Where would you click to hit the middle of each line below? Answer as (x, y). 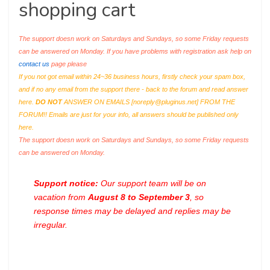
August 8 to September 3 (139, 197)
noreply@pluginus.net (165, 102)
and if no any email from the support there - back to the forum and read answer (133, 89)
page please (68, 64)
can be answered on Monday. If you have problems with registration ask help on (135, 51)
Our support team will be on (152, 183)
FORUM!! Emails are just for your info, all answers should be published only (129, 115)
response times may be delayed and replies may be (132, 211)
